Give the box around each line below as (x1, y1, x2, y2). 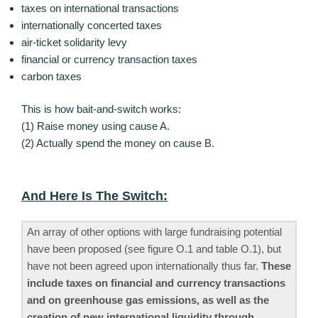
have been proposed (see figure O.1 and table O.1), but (27, 243, 281, 256)
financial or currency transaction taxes (21, 53, 197, 65)
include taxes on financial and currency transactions (27, 277, 285, 290)
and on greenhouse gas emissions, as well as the (27, 294, 269, 307)
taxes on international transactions (21, 1, 179, 14)
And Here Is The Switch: (21, 188, 168, 203)
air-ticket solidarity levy (21, 35, 127, 48)
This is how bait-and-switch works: (21, 103, 181, 116)
